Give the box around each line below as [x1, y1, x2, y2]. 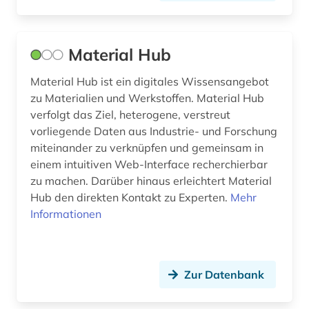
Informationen [30, 207, 101, 221]
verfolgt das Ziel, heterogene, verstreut [30, 108, 230, 122]
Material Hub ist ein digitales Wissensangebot [30, 74, 269, 89]
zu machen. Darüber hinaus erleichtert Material [30, 174, 272, 188]
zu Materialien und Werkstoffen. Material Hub [30, 91, 197, 106]
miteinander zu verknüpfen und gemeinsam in [30, 141, 263, 155]
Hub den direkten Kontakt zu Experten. [30, 190, 230, 205]
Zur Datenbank [184, 268, 264, 282]
